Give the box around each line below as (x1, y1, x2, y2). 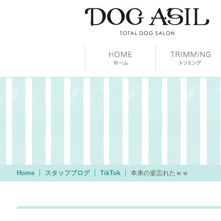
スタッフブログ (44, 169, 90, 177)
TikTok (100, 169, 120, 177)
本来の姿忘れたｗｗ (130, 169, 188, 177)
